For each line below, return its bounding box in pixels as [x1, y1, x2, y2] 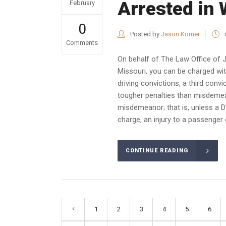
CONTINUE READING [126, 147, 188, 154]
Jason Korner [161, 30, 200, 38]
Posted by [129, 30, 161, 38]
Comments [66, 39, 98, 46]
